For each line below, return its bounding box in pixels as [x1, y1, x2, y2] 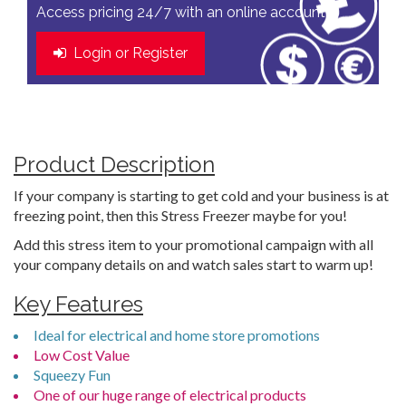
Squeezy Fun [34, 366, 111, 383]
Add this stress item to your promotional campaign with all [14, 236, 373, 253]
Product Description [14, 151, 215, 178]
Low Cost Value [34, 346, 130, 363]
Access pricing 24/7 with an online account [36, 4, 325, 21]
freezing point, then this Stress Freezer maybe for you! [14, 207, 347, 224]
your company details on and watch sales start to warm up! [14, 256, 373, 273]
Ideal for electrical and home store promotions [34, 326, 320, 343]
